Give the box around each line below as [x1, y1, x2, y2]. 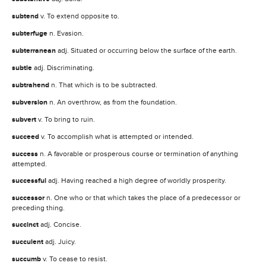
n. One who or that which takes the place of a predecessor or [46, 193, 240, 202]
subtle [12, 63, 34, 72]
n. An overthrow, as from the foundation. [49, 97, 177, 106]
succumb [12, 254, 43, 264]
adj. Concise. [40, 220, 81, 229]
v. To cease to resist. [43, 254, 107, 263]
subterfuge [12, 28, 49, 38]
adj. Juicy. [45, 237, 76, 246]
